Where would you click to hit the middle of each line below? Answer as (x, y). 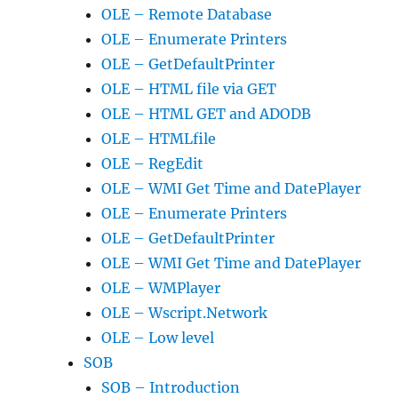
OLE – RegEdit (153, 163)
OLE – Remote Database (187, 14)
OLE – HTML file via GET (189, 89)
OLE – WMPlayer (161, 288)
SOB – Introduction (171, 387)
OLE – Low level (158, 338)
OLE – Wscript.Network (185, 313)
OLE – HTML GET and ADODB (207, 114)
